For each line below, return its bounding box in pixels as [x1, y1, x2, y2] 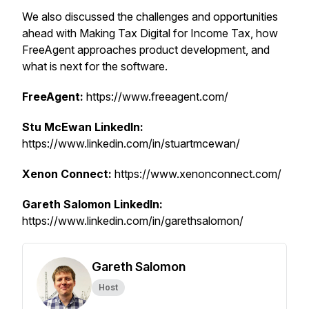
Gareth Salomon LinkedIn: [22, 197, 163, 211]
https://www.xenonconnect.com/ [112, 167, 281, 181]
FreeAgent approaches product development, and [22, 43, 270, 57]
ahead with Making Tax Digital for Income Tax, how [22, 26, 278, 40]
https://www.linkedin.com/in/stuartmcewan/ [22, 137, 240, 150]
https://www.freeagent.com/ [83, 90, 228, 103]
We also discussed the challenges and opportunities [22, 10, 278, 23]
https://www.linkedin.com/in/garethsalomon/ [22, 214, 243, 228]
